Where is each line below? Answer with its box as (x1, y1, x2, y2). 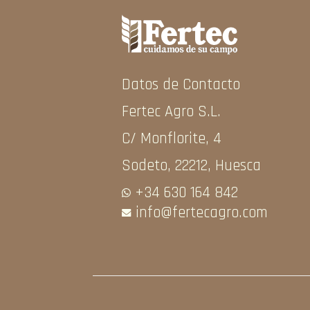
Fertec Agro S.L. (121, 101, 221, 122)
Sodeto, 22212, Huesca (121, 155, 261, 176)
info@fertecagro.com (135, 202, 268, 223)
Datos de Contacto (121, 74, 240, 95)
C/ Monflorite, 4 (121, 128, 221, 149)
